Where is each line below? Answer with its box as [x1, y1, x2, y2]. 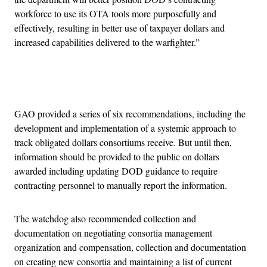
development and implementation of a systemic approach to [14, 122, 236, 135]
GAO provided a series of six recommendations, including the [14, 107, 246, 120]
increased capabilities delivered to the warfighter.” [14, 36, 200, 49]
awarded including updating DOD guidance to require [14, 164, 218, 178]
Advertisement [132, 77, 187, 91]
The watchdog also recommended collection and [14, 212, 196, 225]
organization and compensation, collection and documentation [14, 241, 246, 254]
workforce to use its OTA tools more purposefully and [14, 7, 216, 20]
